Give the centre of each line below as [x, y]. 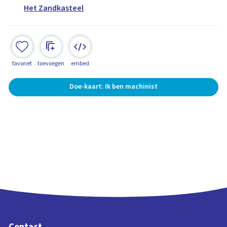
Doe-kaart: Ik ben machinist [113, 87]
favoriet [22, 63]
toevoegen [51, 63]
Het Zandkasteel [54, 8]
